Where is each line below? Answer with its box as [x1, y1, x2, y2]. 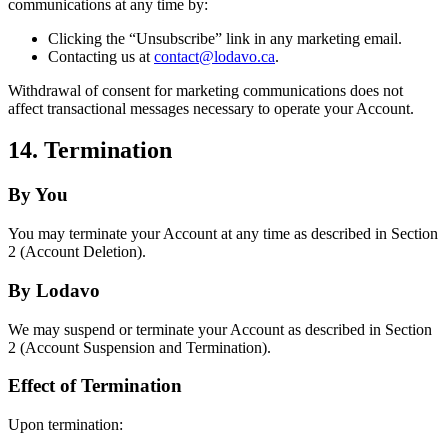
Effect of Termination [8, 375, 182, 397]
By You [8, 184, 68, 206]
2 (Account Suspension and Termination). [8, 338, 271, 356]
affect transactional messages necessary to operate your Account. [8, 99, 414, 117]
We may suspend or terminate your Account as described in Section [8, 320, 432, 338]
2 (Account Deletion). [8, 243, 146, 261]
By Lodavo [8, 279, 100, 301]
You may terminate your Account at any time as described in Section [8, 225, 438, 243]
